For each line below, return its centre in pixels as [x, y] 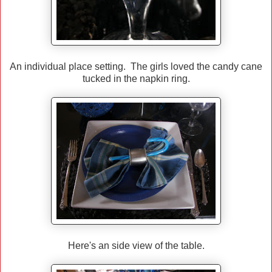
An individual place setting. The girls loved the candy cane [136, 67]
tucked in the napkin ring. [136, 79]
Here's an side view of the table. [136, 246]
